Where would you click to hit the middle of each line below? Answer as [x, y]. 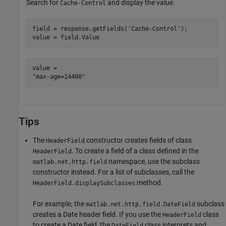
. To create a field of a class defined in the [135, 151]
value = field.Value [66, 37]
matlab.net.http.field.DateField [140, 204]
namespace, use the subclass [153, 161]
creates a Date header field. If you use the [98, 214]
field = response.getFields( [80, 29]
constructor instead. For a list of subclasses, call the [114, 172]
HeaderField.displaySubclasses [84, 183]
